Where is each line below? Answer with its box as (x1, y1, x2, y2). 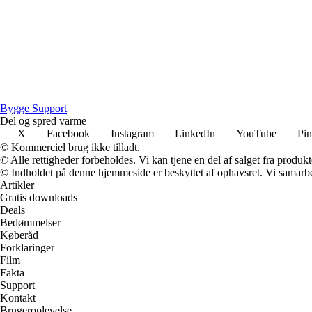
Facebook (47, 127, 90, 139)
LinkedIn (175, 127, 215, 139)
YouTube (236, 127, 276, 139)
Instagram (111, 127, 154, 139)
